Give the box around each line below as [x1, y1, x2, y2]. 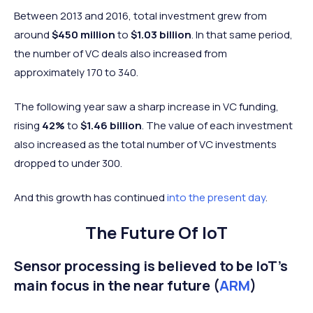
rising [14, 117, 42, 133]
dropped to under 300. [14, 155, 122, 170]
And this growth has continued [14, 189, 167, 205]
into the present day [167, 189, 265, 205]
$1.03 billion [131, 27, 191, 42]
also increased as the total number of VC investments [14, 136, 277, 152]
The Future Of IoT [85, 220, 228, 244]
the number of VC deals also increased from [14, 45, 227, 61]
